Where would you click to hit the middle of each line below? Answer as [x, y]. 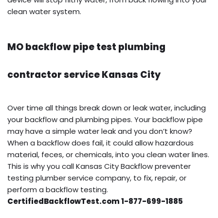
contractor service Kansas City [84, 74]
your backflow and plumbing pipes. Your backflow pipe [105, 119]
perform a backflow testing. [58, 189]
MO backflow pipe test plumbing [86, 47]
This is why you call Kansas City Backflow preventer [99, 166]
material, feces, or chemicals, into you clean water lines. [108, 154]
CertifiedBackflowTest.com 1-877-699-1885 [95, 201]
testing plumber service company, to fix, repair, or [97, 178]
